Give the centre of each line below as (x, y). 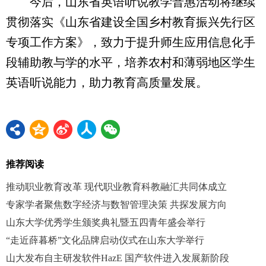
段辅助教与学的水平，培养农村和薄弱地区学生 (131, 63)
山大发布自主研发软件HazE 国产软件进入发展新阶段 (118, 258)
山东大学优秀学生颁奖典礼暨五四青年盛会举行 (106, 223)
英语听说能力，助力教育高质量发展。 (107, 83)
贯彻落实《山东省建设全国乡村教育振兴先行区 (131, 22)
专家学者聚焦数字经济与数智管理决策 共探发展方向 (116, 205)
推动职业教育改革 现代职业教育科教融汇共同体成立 (116, 187)
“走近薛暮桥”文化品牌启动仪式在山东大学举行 (105, 240)
